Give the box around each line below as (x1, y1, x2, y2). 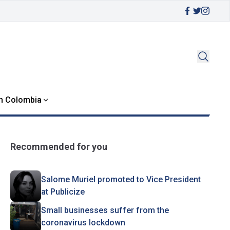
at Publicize (41, 187, 85, 197)
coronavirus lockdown (41, 218, 125, 227)
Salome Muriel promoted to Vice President (41, 175, 201, 184)
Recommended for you (10, 141, 107, 152)
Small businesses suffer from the (41, 205, 169, 215)
